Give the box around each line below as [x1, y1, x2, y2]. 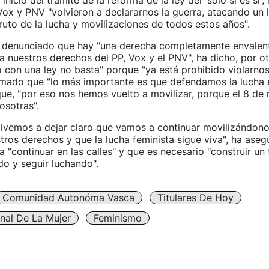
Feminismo [93, 212, 142, 224]
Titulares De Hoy [157, 192, 234, 204]
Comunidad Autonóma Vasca [2, 192, 134, 204]
